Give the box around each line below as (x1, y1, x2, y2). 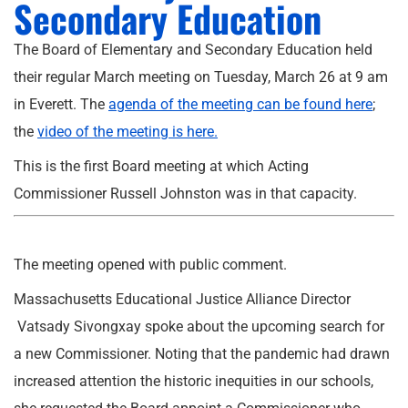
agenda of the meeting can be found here (108, 96, 372, 113)
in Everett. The (14, 96, 108, 113)
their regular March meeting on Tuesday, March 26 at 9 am (14, 68, 388, 86)
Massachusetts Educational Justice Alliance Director (14, 291, 351, 308)
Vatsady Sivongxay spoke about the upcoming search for (14, 318, 384, 335)
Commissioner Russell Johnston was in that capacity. (14, 185, 357, 202)
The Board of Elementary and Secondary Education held (14, 41, 372, 58)
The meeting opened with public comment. (14, 256, 287, 273)
